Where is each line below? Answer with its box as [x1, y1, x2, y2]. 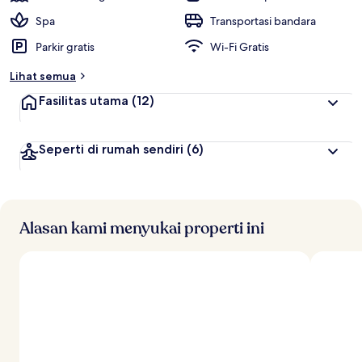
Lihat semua [10, 69, 76, 83]
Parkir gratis [36, 40, 95, 54]
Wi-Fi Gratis [210, 40, 269, 54]
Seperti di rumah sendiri [39, 141, 183, 157]
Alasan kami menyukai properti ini [19, 217, 264, 239]
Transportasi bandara [210, 14, 316, 28]
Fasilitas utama [39, 93, 128, 108]
